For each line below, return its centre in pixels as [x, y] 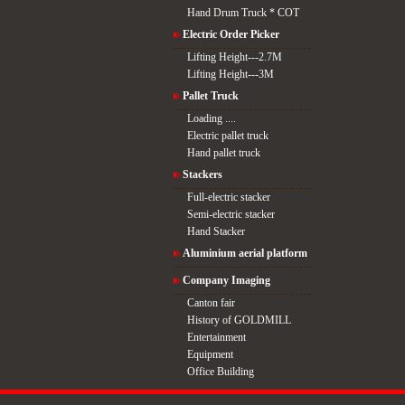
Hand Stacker [216, 231]
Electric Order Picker [231, 34]
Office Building [220, 372]
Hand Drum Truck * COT [243, 13]
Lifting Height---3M [230, 74]
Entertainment [216, 337]
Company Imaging [226, 280]
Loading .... [211, 118]
